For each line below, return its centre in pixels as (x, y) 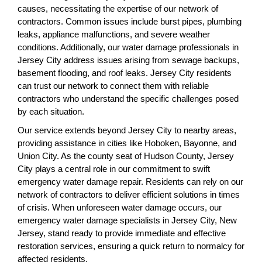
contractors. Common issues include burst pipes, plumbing (130, 21)
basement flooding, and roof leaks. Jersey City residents (125, 73)
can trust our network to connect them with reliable (113, 86)
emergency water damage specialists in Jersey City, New (127, 220)
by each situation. (51, 111)
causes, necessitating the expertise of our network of (118, 8)
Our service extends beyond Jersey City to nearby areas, (127, 130)
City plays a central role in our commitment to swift (114, 169)
